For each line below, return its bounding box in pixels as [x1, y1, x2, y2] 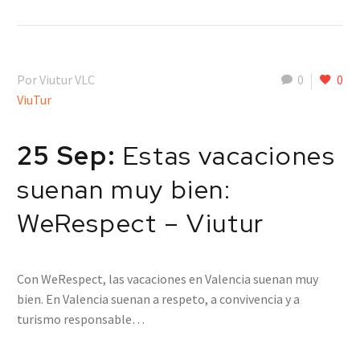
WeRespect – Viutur [17, 205, 264, 240]
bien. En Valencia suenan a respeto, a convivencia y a [17, 291, 300, 308]
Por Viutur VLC [17, 71, 95, 88]
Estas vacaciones [122, 137, 336, 173]
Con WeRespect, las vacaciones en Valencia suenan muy [17, 271, 318, 288]
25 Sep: [17, 137, 123, 173]
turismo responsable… [17, 311, 145, 328]
